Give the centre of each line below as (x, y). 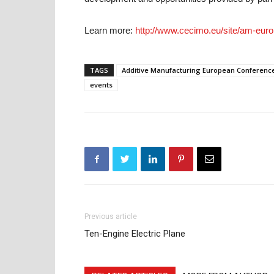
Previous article (111, 217)
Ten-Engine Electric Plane (135, 234)
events (101, 85)
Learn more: (110, 30)
